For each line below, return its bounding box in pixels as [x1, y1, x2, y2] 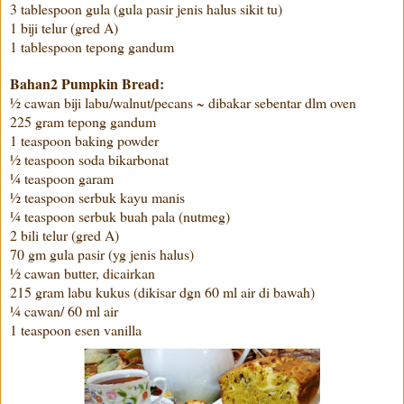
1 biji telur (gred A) [10, 17, 118, 37]
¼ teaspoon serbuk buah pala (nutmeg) [10, 206, 230, 225]
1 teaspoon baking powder [10, 130, 159, 150]
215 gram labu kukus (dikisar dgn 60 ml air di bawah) [10, 281, 315, 301]
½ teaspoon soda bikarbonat [10, 149, 169, 169]
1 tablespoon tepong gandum [10, 36, 174, 56]
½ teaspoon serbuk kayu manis [10, 187, 185, 207]
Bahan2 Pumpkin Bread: [10, 72, 164, 94]
